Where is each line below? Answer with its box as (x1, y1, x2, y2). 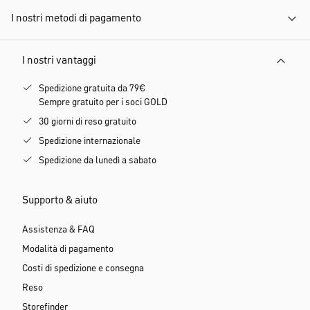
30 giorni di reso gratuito (39, 117, 136, 127)
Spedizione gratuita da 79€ (39, 84, 145, 93)
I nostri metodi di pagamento (11, 13, 141, 24)
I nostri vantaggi (22, 55, 96, 66)
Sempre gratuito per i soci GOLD (39, 98, 167, 107)
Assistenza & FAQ (22, 225, 95, 235)
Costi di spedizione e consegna (22, 264, 144, 273)
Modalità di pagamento (22, 244, 113, 254)
